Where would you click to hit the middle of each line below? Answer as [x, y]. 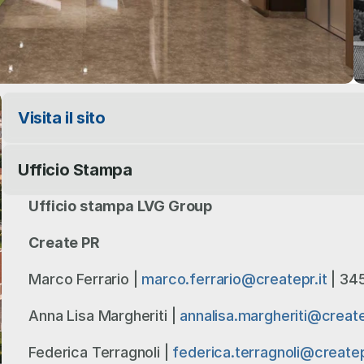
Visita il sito [62, 118]
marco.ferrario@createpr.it [234, 279]
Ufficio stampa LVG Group [121, 206]
